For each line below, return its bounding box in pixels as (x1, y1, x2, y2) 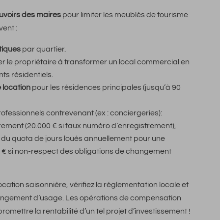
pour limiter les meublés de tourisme (61, 11, 188, 19)
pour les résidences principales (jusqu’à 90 (30, 83, 181, 92)
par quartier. (21, 45, 66, 54)
